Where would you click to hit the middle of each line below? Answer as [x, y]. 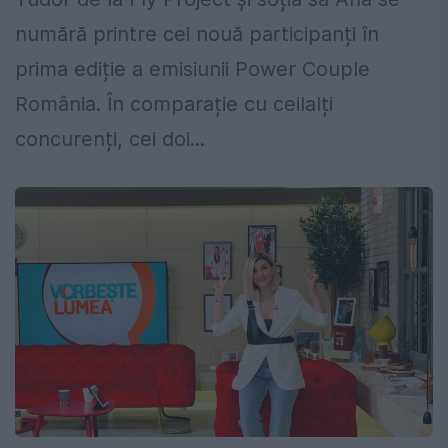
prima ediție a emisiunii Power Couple [192, 69]
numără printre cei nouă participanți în [197, 34]
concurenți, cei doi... [110, 139]
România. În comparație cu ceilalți [174, 104]
